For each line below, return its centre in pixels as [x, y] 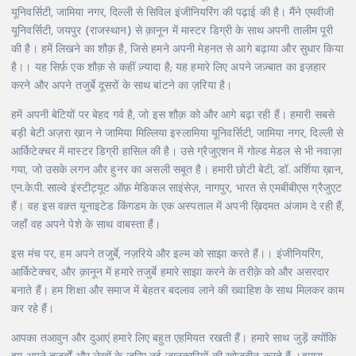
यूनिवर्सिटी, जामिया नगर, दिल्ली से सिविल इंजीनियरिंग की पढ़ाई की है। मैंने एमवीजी [173, 13]
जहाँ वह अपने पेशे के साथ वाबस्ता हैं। [86, 225]
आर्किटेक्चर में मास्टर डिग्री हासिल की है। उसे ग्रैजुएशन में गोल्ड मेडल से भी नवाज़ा [176, 152]
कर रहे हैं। [33, 309]
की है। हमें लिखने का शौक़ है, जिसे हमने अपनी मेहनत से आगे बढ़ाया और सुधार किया [177, 49]
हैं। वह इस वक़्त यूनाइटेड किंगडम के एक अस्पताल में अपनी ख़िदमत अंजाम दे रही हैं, [178, 207]
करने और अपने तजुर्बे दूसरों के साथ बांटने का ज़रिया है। [122, 86]
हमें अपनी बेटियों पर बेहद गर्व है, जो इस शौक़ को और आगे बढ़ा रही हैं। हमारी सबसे [173, 115]
